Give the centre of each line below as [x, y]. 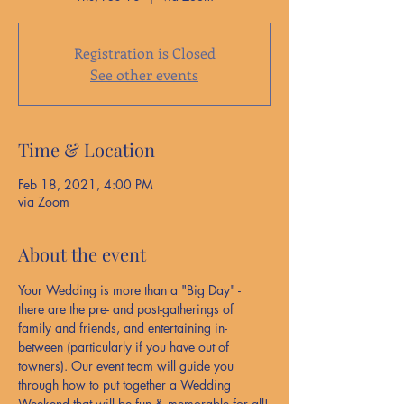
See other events [144, 74]
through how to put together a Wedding [126, 385]
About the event [82, 254]
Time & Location [87, 149]
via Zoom [44, 202]
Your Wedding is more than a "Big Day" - [131, 290]
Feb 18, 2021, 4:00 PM [86, 184]
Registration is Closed [144, 53]
